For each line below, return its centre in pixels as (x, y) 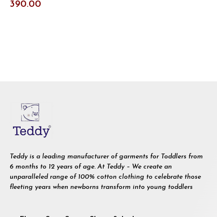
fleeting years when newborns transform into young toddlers (102, 187)
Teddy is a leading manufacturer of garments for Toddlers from (106, 156)
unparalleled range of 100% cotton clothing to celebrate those (105, 177)
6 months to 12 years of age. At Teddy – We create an (91, 167)
